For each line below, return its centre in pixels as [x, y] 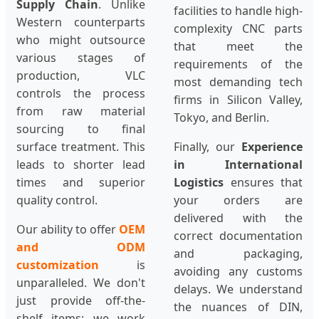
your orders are [238, 200]
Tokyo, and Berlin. [221, 118]
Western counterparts [81, 22]
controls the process [81, 94]
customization [58, 265]
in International [238, 165]
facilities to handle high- [238, 11]
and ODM [81, 247]
